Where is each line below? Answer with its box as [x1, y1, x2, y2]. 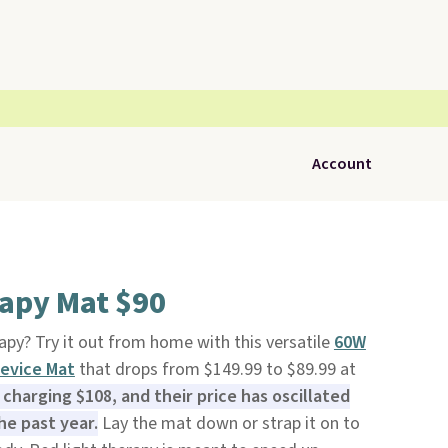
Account [312, 153, 372, 175]
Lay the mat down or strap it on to [97, 411, 360, 436]
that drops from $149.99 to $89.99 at [74, 357, 356, 382]
